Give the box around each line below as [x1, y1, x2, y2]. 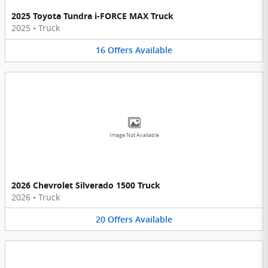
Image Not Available [109, 131, 159, 139]
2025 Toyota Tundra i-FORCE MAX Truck [11, 10, 173, 22]
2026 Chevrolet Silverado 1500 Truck [11, 179, 160, 191]
